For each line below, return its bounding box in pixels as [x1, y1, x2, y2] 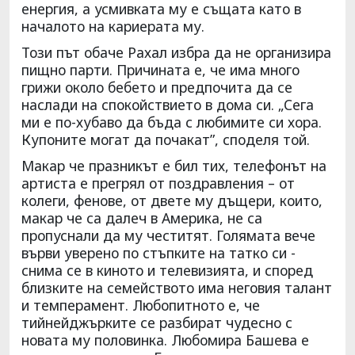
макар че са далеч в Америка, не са [21, 208, 262, 227]
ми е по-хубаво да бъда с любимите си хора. [21, 112, 322, 132]
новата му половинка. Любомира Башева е [21, 330, 309, 349]
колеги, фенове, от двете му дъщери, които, [21, 190, 323, 210]
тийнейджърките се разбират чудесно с [21, 312, 292, 332]
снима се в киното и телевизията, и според [21, 260, 313, 280]
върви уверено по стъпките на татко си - [21, 242, 296, 262]
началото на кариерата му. [21, 16, 204, 36]
